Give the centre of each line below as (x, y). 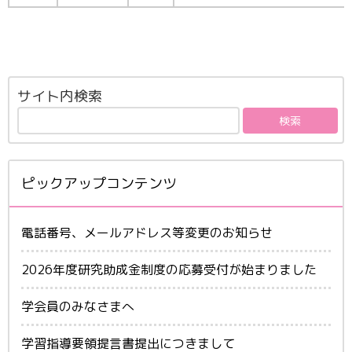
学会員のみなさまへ (78, 306)
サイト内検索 (60, 96)
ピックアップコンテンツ (99, 183)
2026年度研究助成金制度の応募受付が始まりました (169, 269)
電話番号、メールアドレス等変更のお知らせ (147, 232)
